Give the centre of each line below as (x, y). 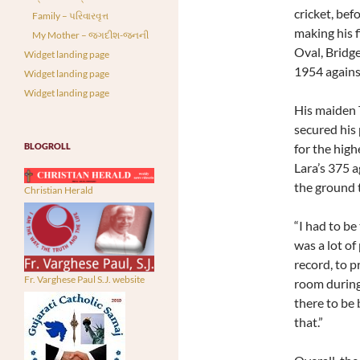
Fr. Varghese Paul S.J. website (84, 280)
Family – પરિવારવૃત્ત (70, 16)
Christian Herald (59, 190)
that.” (308, 322)
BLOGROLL (47, 146)
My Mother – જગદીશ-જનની (90, 35)
